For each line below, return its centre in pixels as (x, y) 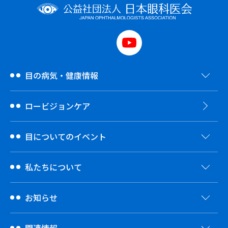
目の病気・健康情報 (62, 75)
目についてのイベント (66, 136)
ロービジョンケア (58, 106)
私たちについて (53, 167)
